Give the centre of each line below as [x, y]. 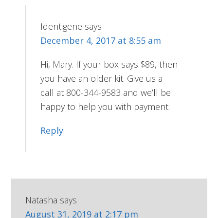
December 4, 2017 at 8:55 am [101, 40]
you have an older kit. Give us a [102, 78]
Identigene [62, 26]
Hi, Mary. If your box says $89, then [109, 64]
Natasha [42, 200]
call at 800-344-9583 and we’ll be [106, 92]
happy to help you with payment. [105, 106]
